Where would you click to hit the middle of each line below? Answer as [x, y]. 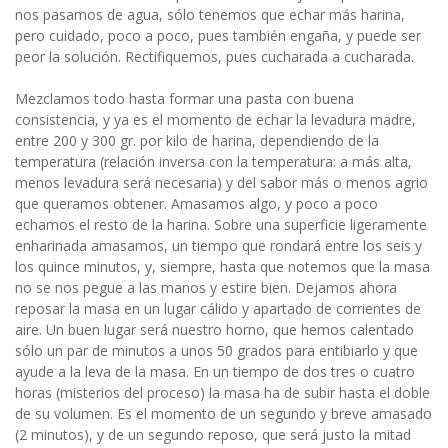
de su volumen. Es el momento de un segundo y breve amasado [223, 413]
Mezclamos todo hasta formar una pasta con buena [184, 98]
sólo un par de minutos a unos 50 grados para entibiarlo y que [216, 350]
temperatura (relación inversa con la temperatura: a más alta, [213, 161]
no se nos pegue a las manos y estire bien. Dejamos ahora [206, 287]
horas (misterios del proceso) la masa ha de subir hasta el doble [222, 392]
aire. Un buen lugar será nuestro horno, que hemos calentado [214, 329]
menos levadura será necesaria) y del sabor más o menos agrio [221, 182]
